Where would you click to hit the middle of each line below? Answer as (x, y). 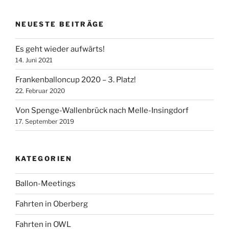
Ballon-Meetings (45, 184)
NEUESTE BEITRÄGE (60, 24)
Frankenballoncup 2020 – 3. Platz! (76, 79)
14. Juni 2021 (34, 60)
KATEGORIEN (44, 159)
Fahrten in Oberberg (52, 204)
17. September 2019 (45, 121)
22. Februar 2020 (40, 90)
